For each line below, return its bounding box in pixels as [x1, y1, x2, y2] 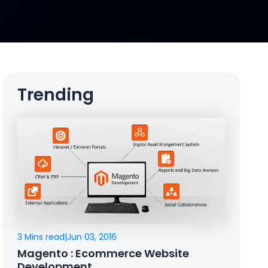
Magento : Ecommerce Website [17, 246, 190, 261]
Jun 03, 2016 [67, 231, 117, 243]
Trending [17, 83, 95, 106]
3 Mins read [17, 231, 65, 243]
